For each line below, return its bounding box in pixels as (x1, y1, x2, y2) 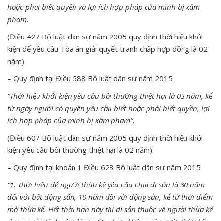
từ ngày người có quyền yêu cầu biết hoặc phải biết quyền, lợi (7, 103, 210, 113)
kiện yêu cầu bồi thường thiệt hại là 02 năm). (7, 145, 154, 155)
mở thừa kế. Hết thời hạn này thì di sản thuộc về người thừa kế (7, 204, 213, 214)
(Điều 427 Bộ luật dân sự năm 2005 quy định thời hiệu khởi (7, 31, 203, 41)
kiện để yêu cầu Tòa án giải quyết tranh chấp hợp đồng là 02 (7, 43, 208, 54)
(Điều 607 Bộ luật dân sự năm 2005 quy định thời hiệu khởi (7, 132, 203, 143)
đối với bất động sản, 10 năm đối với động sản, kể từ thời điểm (7, 191, 213, 202)
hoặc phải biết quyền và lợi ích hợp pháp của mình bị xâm (7, 1, 200, 12)
